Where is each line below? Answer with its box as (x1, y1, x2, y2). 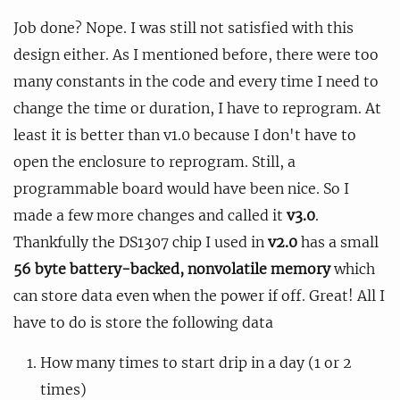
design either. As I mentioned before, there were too (13, 45, 379, 63)
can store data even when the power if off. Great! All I (13, 286, 385, 304)
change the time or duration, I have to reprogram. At (13, 98, 381, 117)
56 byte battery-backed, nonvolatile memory (13, 259, 330, 278)
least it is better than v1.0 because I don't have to (13, 125, 356, 144)
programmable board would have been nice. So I (13, 179, 349, 197)
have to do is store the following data (13, 312, 273, 331)
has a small (297, 232, 379, 251)
